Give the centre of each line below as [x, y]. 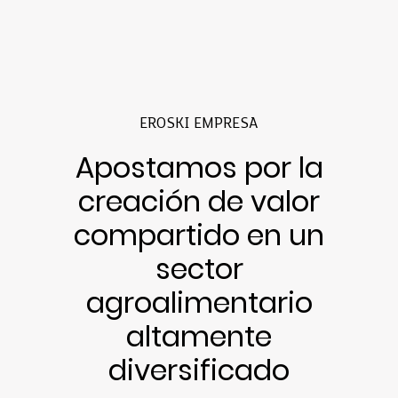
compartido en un [199, 235]
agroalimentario [199, 302]
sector [199, 268]
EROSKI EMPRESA [199, 124]
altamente [199, 336]
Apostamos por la [199, 167]
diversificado [199, 370]
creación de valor [199, 201]
